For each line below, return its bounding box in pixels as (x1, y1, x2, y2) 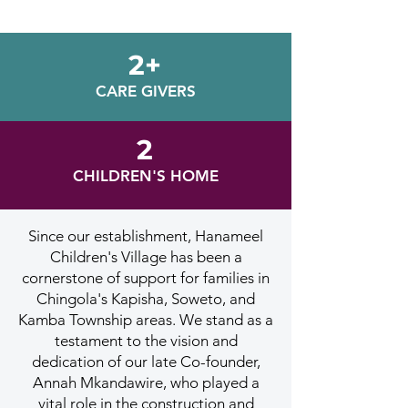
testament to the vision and (54, 331, 238, 350)
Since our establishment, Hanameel (28, 227, 263, 245)
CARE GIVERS (96, 82, 196, 100)
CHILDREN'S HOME (73, 167, 219, 185)
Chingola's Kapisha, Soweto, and (36, 290, 255, 308)
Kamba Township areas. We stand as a (18, 311, 273, 329)
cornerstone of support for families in (22, 269, 270, 287)
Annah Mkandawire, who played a (32, 373, 260, 392)
